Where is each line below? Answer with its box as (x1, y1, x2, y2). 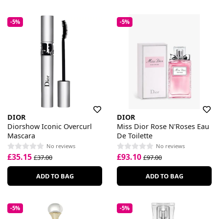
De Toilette (117, 131, 153, 140)
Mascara (7, 131, 35, 140)
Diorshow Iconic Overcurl (7, 121, 92, 131)
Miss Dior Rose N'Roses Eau (117, 121, 209, 131)
